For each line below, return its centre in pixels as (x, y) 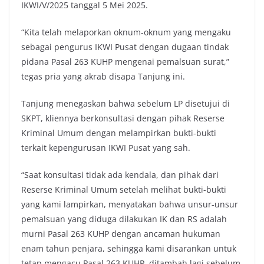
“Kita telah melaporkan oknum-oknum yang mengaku (126, 32)
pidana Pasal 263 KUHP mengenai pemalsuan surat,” (125, 62)
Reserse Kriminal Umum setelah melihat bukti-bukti (124, 190)
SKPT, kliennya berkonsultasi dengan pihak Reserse (123, 118)
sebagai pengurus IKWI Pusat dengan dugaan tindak (125, 47)
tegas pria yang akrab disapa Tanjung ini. (103, 77)
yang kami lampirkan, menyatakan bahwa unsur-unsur (130, 204)
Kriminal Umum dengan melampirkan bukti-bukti (119, 133)
